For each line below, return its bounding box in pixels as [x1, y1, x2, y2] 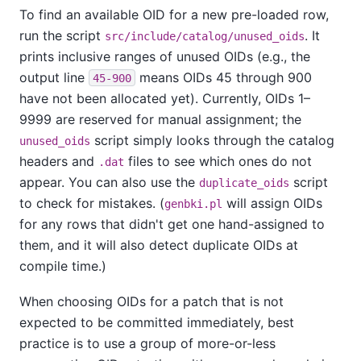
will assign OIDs [222, 194, 322, 211]
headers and [19, 152, 98, 169]
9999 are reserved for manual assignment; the [19, 110, 301, 127]
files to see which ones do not [124, 152, 312, 169]
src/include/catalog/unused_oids [105, 29, 305, 43]
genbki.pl [164, 197, 222, 210]
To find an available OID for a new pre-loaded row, [19, 6, 329, 23]
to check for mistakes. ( [19, 194, 164, 211]
